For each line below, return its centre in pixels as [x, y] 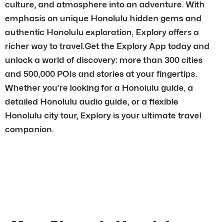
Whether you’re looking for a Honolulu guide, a [99, 87]
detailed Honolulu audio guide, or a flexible [92, 101]
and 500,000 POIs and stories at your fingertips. [101, 74]
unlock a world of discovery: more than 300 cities [104, 60]
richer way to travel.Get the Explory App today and [107, 46]
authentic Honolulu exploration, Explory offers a [102, 32]
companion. [29, 129]
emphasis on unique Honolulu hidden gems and [103, 18]
